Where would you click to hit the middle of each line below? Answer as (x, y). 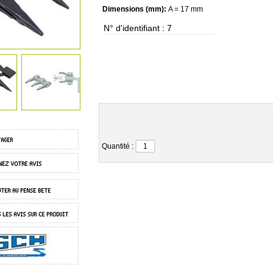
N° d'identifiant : (135, 28)
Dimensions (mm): (135, 9)
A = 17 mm (186, 9)
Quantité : (119, 146)
